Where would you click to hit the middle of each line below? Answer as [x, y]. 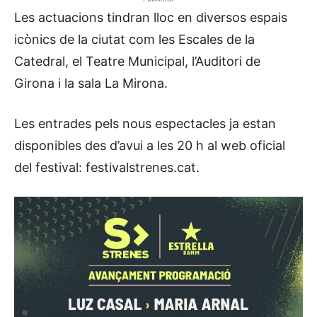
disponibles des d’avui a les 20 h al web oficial [150, 145]
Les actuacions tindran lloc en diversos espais [151, 17]
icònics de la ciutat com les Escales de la [134, 39]
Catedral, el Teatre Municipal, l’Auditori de [137, 61]
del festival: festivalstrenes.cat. [107, 167]
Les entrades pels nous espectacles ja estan [145, 123]
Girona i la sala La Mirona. [91, 83]
